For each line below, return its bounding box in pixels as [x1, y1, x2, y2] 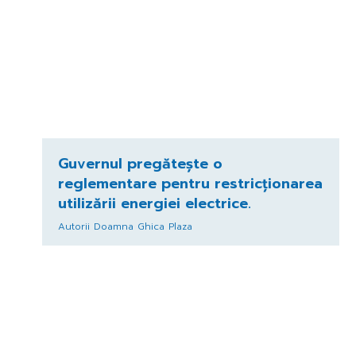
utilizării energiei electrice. [57, 192, 251, 215]
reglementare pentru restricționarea [57, 172, 323, 195]
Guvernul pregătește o [57, 152, 222, 175]
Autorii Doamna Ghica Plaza [57, 219, 192, 234]
